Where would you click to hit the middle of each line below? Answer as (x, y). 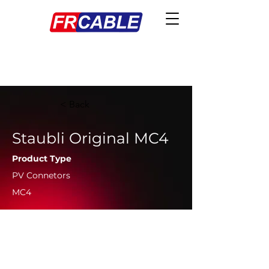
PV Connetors (41, 175)
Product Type (42, 159)
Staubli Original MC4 (90, 138)
